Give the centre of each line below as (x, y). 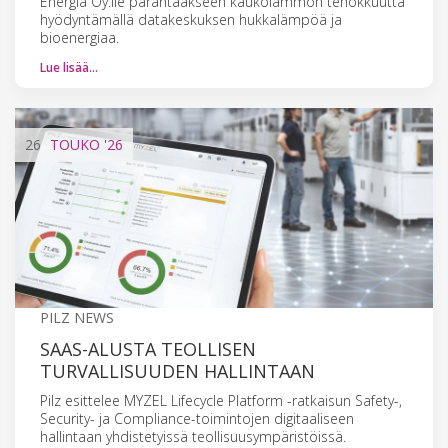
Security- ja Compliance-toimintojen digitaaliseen (197, 418)
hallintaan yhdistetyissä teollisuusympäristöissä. (193, 436)
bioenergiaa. (79, 37)
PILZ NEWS (77, 317)
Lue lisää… (69, 67)
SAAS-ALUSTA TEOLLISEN (148, 348)
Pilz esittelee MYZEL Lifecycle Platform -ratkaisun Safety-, (221, 400)
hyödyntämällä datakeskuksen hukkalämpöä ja (191, 19)
